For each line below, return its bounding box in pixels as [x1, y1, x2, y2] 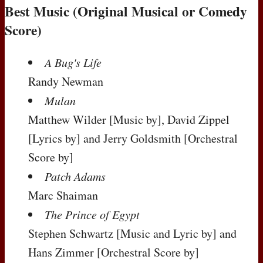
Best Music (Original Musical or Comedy [5, 1, 247, 22]
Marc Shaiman [28, 187, 98, 204]
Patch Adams [45, 168, 106, 184]
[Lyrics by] [28, 130, 80, 147]
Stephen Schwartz [28, 225, 116, 242]
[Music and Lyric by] [116, 225, 217, 242]
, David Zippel [161, 112, 230, 128]
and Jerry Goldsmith [80, 130, 184, 147]
